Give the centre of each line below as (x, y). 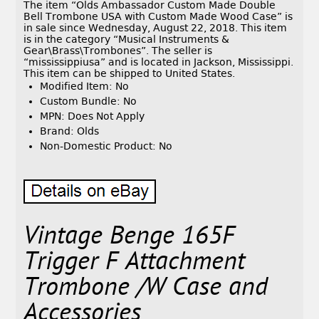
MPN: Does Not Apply (93, 116)
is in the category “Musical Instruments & (127, 40)
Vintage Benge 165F (130, 238)
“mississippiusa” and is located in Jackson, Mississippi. (159, 62)
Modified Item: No (85, 87)
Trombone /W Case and (146, 289)
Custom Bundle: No (89, 101)
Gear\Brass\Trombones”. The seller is (118, 51)
